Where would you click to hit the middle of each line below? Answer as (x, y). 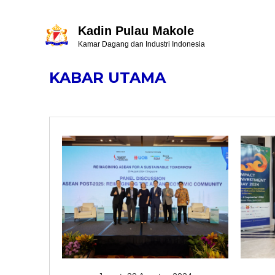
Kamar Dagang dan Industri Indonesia (141, 44)
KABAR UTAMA (107, 78)
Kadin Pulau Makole (136, 30)
